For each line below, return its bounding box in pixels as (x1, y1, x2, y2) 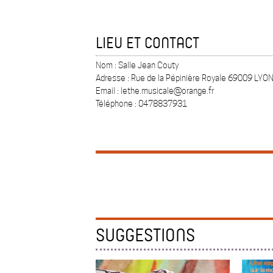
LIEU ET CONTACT (96, 32, 199, 53)
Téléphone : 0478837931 (96, 99, 187, 109)
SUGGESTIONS (96, 222, 195, 247)
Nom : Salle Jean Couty (96, 60, 179, 71)
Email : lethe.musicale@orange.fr (96, 86, 214, 96)
